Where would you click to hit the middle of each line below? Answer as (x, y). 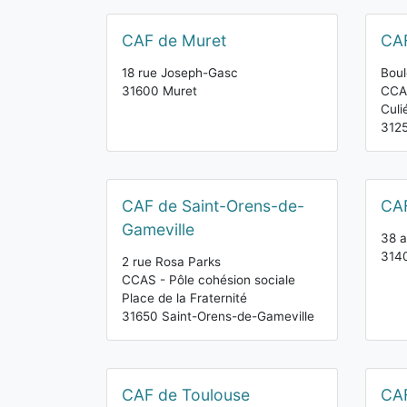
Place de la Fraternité (184, 298)
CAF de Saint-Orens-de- (213, 206)
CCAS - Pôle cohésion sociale (208, 280)
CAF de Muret (174, 40)
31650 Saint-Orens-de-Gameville (218, 316)
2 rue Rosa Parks (171, 262)
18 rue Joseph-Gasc (180, 73)
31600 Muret (159, 91)
